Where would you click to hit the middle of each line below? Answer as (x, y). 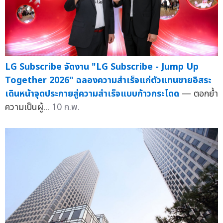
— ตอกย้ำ (200, 94)
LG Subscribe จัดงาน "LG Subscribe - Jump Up (102, 67)
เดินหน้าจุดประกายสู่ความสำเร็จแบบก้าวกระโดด (92, 94)
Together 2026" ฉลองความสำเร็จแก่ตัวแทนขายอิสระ (108, 80)
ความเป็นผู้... (28, 107)
